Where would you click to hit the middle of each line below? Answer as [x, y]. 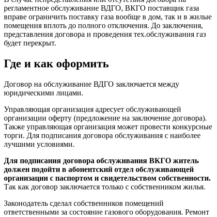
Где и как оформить [56, 63]
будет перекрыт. [30, 43]
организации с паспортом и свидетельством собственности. [107, 178]
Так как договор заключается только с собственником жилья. [105, 186]
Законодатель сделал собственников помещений [84, 203]
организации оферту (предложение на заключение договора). [105, 118]
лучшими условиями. [39, 144]
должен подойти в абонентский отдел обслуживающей [99, 169]
